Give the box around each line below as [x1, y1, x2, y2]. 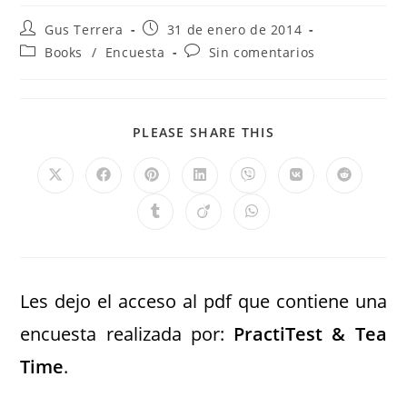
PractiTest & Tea [233, 322, 387, 346]
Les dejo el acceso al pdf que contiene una [20, 289, 387, 313]
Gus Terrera [45, 21, 124, 38]
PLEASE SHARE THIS [132, 124, 275, 141]
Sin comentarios [208, 44, 315, 61]
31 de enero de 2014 [166, 21, 303, 38]
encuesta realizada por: [20, 322, 234, 346]
